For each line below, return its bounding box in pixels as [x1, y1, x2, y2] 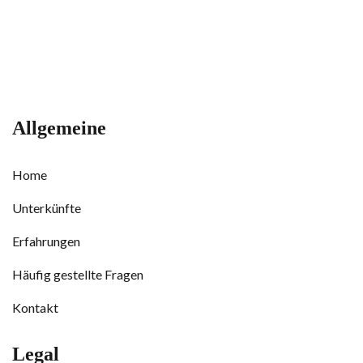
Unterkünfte [12, 200, 81, 216]
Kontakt [12, 300, 58, 315]
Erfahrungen [12, 233, 80, 249]
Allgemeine [12, 117, 106, 139]
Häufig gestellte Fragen [12, 267, 143, 282]
